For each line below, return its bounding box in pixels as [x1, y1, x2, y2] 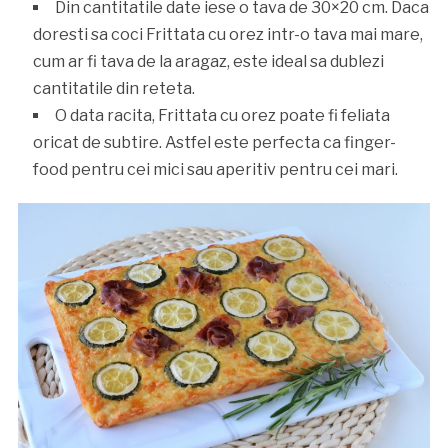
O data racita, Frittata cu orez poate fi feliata [54, 106, 390, 126]
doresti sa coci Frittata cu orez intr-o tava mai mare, [32, 25, 423, 45]
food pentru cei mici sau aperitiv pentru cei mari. [32, 160, 398, 180]
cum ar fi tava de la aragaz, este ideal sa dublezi [32, 52, 384, 72]
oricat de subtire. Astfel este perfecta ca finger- [32, 133, 396, 153]
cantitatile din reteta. [32, 79, 195, 99]
